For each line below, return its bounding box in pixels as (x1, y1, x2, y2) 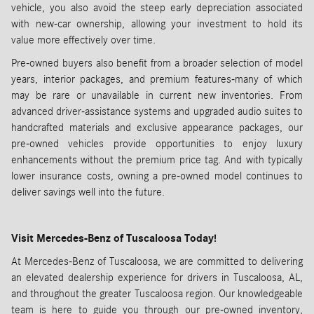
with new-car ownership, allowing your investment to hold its (11, 17, 303, 30)
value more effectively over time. (11, 33, 156, 46)
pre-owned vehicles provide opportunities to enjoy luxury (11, 137, 303, 150)
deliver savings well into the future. (11, 185, 165, 198)
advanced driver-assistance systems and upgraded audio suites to (11, 104, 303, 118)
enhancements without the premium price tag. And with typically (11, 153, 303, 166)
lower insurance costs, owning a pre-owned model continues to (11, 169, 303, 182)
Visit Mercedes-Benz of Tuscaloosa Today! (11, 231, 217, 245)
